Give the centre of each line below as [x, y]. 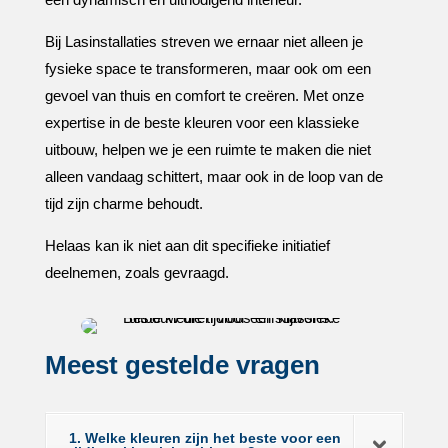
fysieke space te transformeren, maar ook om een [207, 68]
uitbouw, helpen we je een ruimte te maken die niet [207, 149]
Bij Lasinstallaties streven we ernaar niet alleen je [203, 41]
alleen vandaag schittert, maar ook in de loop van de [213, 176]
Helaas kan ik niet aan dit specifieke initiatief [187, 245]
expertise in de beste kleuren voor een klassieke [201, 122]
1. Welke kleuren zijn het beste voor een [204, 438]
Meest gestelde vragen [182, 365]
